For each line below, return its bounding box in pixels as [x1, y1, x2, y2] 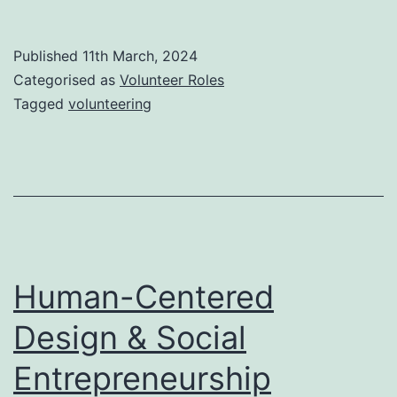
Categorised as [13, 70, 120, 89]
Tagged [13, 94, 68, 113]
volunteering [68, 94, 152, 113]
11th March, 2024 [82, 46, 198, 65]
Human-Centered [13, 276, 274, 316]
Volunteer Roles [120, 70, 224, 89]
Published [13, 46, 82, 65]
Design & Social [13, 317, 246, 357]
